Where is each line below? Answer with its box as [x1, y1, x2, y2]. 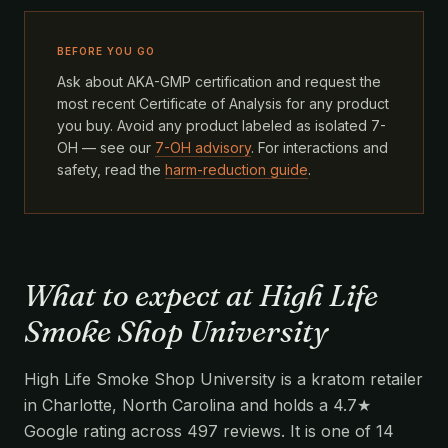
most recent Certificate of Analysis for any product [57, 94, 389, 112]
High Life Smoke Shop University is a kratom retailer [24, 368, 423, 389]
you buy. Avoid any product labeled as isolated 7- [57, 116, 386, 134]
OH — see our [57, 138, 155, 156]
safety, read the [57, 160, 165, 178]
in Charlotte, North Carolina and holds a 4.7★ [24, 394, 371, 415]
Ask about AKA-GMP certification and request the [57, 72, 381, 90]
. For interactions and [251, 138, 388, 156]
